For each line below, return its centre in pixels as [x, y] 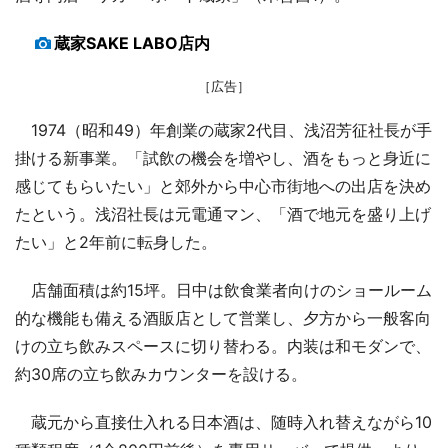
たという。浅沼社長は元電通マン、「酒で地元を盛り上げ [223, 213]
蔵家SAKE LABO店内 [132, 42]
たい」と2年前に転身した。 [116, 241]
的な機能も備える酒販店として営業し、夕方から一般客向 [223, 317]
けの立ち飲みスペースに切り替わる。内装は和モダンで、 [223, 345]
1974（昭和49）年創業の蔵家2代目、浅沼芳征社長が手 [223, 129]
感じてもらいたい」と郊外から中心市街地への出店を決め [223, 185]
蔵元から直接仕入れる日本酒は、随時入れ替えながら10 [223, 421]
